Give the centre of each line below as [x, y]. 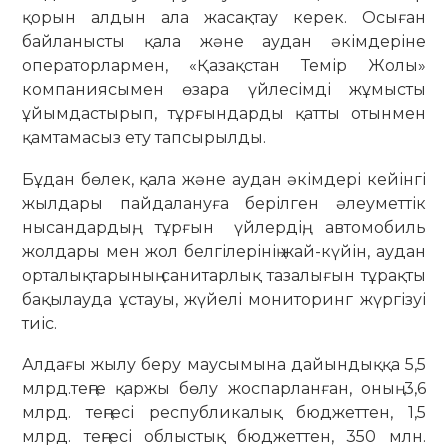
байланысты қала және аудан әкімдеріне [224, 42]
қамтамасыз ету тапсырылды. [144, 138]
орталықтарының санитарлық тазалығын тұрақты [224, 275]
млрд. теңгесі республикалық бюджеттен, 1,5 [224, 413]
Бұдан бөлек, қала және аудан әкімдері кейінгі [224, 179]
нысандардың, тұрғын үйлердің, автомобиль [224, 227]
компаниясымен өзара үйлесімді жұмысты [224, 90]
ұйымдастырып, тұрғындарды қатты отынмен [224, 114]
